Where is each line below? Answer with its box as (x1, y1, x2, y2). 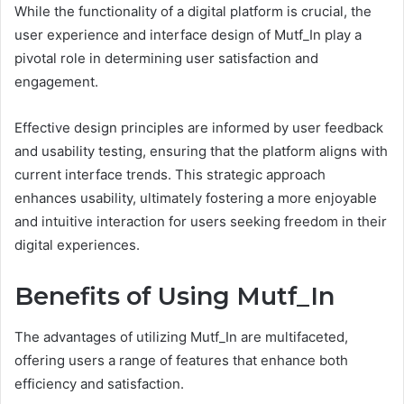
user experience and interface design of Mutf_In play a (14, 26, 362, 44)
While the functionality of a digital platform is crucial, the (14, 3, 372, 21)
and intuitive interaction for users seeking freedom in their (14, 213, 387, 231)
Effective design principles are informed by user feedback (14, 119, 383, 137)
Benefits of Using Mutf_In (14, 281, 335, 312)
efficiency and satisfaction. (14, 374, 184, 392)
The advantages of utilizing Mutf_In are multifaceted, (14, 327, 348, 345)
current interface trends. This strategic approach (14, 166, 326, 184)
